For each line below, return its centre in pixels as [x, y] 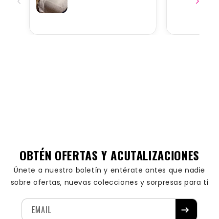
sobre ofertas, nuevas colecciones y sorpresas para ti [109, 183]
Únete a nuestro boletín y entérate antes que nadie [109, 170]
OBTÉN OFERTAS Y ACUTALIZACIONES [109, 155]
